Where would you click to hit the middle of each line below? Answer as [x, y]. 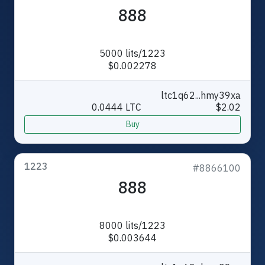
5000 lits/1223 [132, 53]
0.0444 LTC [117, 107]
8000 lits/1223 [132, 225]
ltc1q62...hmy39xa [201, 95]
